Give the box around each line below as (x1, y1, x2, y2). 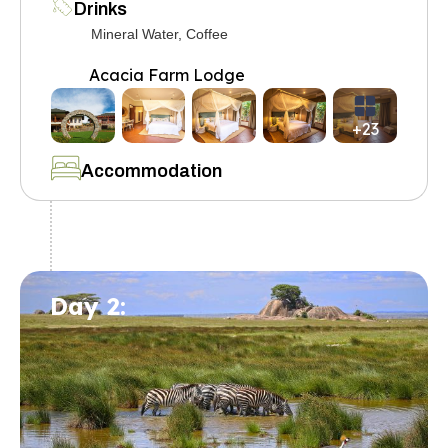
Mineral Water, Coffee (91, 25, 228, 42)
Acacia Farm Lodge (89, 64, 245, 85)
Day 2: (50, 290, 126, 321)
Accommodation (81, 160, 222, 181)
